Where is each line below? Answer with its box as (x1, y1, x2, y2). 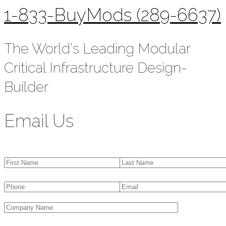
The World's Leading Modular (4, 40, 190, 57)
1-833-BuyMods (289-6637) (4, 4, 221, 25)
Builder (4, 78, 48, 95)
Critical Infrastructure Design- (4, 59, 187, 76)
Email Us (4, 110, 74, 131)
